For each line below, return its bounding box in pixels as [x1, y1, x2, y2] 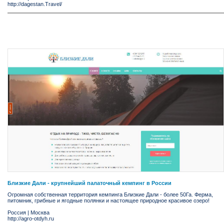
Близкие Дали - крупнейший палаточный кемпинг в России [7, 180, 171, 186]
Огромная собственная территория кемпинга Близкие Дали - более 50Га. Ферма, [7, 191, 213, 198]
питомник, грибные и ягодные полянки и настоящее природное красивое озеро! [7, 197, 209, 204]
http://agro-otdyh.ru [7, 215, 54, 222]
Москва [30, 209, 49, 216]
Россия [7, 209, 26, 216]
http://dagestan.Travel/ [7, 1, 62, 7]
